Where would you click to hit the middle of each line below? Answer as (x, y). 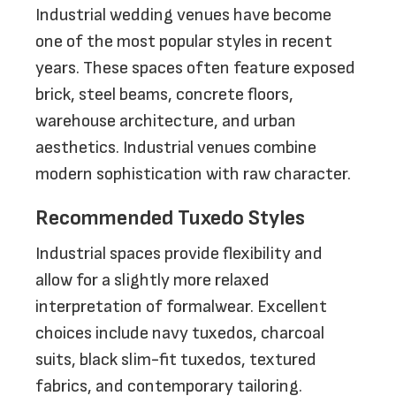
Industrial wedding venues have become (183, 15)
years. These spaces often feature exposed (195, 68)
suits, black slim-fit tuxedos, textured (176, 360)
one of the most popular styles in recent (184, 42)
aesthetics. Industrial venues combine (176, 148)
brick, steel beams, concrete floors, (164, 95)
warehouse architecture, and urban (166, 121)
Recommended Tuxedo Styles (170, 218)
